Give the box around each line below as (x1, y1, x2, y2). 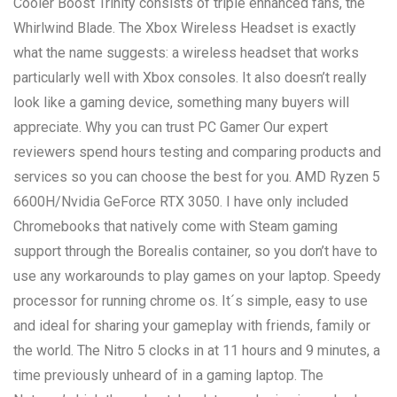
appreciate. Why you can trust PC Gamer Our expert (13, 118, 328, 136)
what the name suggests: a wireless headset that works (13, 43, 359, 61)
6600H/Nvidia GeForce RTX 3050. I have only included (13, 192, 348, 210)
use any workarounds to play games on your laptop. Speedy (13, 267, 381, 284)
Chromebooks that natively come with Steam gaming (13, 217, 338, 235)
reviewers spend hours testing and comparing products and (13, 143, 381, 160)
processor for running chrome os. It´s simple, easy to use (13, 292, 368, 309)
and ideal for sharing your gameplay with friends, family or (13, 316, 370, 334)
